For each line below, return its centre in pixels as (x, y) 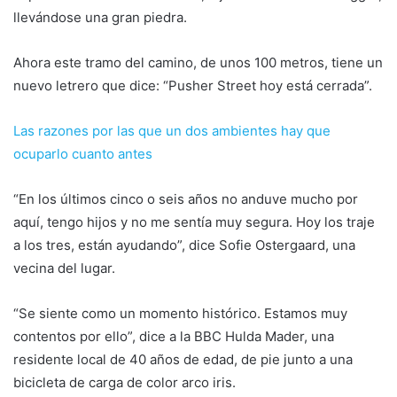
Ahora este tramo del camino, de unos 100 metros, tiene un (198, 62)
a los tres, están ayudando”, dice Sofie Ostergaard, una (184, 245)
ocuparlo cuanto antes (83, 153)
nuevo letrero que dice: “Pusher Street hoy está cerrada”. (193, 85)
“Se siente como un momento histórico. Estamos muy (180, 313)
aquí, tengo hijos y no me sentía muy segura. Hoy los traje (194, 222)
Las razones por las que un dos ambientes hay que (172, 130)
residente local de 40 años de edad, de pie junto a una (183, 359)
